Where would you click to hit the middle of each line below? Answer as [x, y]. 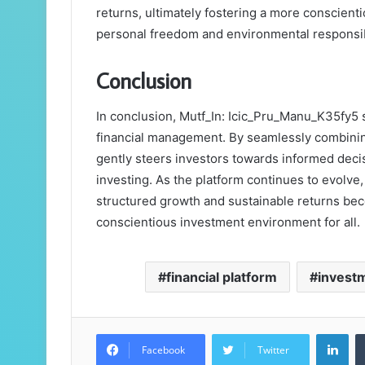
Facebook [163, 350]
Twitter [273, 350]
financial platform [221, 277]
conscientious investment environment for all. [228, 222]
